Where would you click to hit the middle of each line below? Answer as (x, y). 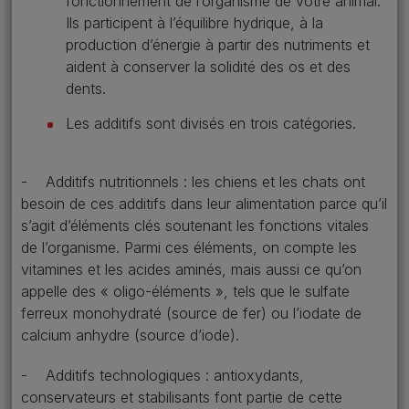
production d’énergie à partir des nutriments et (218, 45)
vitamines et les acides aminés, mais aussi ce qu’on (191, 269)
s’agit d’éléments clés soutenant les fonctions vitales (195, 225)
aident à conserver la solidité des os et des (208, 67)
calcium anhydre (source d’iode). (130, 335)
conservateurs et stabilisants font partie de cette (182, 397)
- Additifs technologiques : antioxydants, (163, 375)
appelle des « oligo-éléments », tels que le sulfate (185, 291)
